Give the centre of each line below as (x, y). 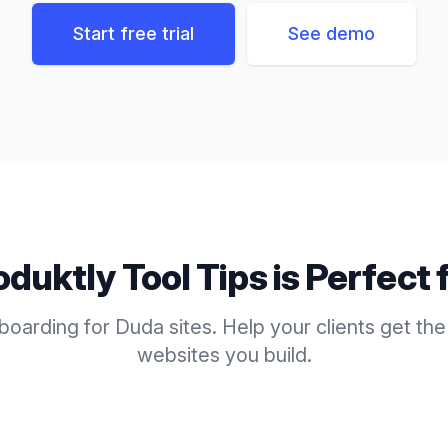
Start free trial (133, 33)
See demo (331, 33)
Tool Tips (194, 277)
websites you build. (224, 355)
